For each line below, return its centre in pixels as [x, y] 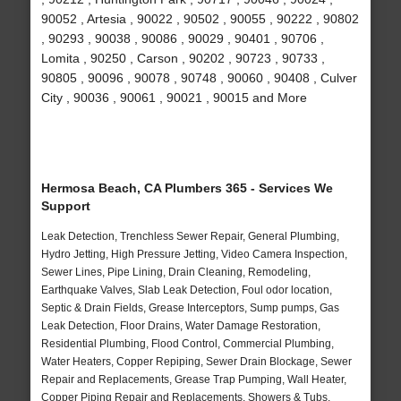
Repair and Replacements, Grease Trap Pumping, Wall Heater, [193, 380]
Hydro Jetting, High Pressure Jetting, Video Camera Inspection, [194, 255]
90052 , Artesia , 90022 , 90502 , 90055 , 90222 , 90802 [200, 19]
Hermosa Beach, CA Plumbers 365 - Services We [187, 188]
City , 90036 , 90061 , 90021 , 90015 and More [174, 98]
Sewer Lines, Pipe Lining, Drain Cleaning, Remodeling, [175, 273]
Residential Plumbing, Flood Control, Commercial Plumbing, [187, 344]
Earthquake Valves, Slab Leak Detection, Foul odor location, [186, 290]
